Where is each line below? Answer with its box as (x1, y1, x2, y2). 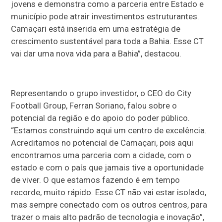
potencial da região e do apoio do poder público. (11, 113, 190, 123)
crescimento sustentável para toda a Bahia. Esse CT (11, 36, 204, 47)
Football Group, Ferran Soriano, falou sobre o (11, 101, 177, 111)
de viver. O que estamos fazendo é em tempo (11, 175, 180, 185)
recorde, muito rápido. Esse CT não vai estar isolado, (11, 187, 207, 198)
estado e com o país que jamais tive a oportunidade (11, 163, 204, 173)
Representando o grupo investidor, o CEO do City (11, 88, 192, 99)
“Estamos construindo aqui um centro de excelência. (11, 125, 207, 136)
